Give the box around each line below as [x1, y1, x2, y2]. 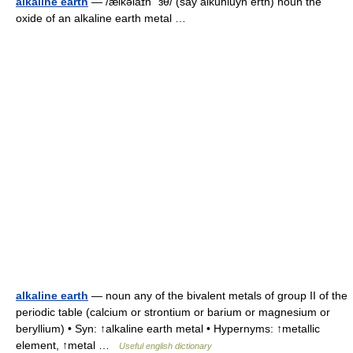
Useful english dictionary [119, 341, 212, 351]
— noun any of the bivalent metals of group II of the [88, 289, 347, 302]
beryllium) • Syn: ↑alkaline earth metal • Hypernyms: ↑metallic [16, 322, 320, 335]
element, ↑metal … [16, 339, 119, 351]
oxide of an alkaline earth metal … [16, 12, 192, 24]
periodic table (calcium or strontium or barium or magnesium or [16, 306, 330, 318]
